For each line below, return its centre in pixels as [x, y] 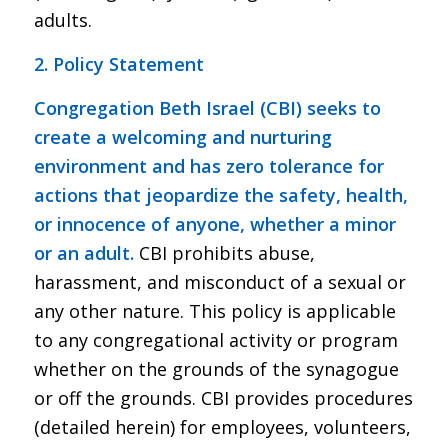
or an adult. [83, 253]
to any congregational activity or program [215, 340]
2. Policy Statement [118, 64]
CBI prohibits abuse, [224, 253]
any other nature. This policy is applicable [214, 311]
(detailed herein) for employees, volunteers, [222, 427]
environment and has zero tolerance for [208, 166]
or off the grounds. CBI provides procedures [223, 398]
